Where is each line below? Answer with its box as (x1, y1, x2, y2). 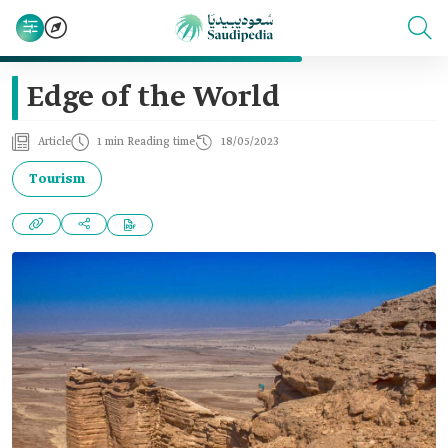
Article (38, 135, 71, 149)
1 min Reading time (97, 135, 195, 149)
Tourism (29, 170, 85, 188)
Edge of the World (27, 79, 280, 117)
